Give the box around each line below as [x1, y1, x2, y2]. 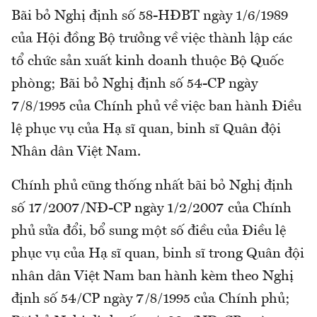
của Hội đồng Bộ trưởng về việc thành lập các [11, 31, 292, 46]
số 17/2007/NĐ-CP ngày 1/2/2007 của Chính [11, 201, 292, 216]
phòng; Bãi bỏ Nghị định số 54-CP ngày [11, 76, 258, 91]
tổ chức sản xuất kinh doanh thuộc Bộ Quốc [11, 54, 284, 69]
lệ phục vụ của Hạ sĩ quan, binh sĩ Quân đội [11, 122, 281, 137]
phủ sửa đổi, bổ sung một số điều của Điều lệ [11, 224, 286, 238]
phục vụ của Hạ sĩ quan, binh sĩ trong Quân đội [11, 246, 304, 261]
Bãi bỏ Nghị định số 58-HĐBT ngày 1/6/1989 [11, 8, 288, 23]
